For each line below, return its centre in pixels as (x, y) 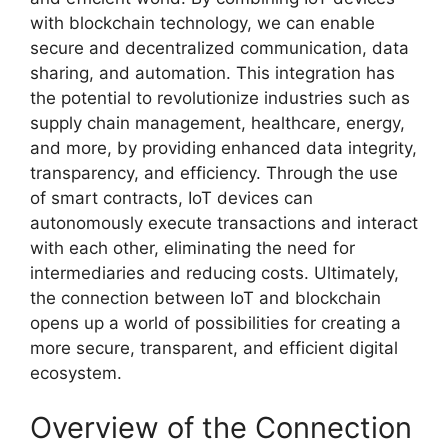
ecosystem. (76, 372)
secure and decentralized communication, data (219, 47)
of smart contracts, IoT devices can (171, 197)
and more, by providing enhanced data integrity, (223, 147)
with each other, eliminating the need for (192, 247)
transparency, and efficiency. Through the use (214, 172)
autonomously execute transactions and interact (224, 222)
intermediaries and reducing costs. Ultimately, (214, 272)
